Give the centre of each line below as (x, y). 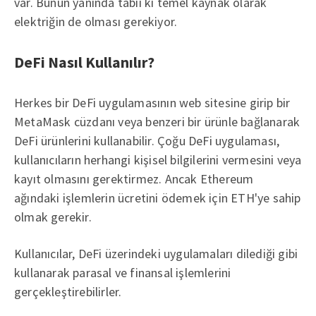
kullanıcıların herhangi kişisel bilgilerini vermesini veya (158, 159)
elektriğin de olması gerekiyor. (96, 21)
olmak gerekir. (53, 217)
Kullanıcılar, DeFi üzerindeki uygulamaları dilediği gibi (156, 253)
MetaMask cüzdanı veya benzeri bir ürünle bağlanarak (157, 121)
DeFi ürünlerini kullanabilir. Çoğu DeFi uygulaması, (147, 140)
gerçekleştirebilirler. (68, 291)
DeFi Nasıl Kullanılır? (84, 62)
